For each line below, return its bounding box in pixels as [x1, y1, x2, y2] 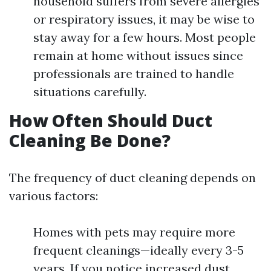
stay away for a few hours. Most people [33, 30, 256, 45]
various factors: [9, 188, 98, 203]
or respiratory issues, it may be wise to [33, 11, 255, 27]
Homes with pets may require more [33, 224, 235, 240]
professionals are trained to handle [33, 66, 234, 81]
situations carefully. [33, 84, 146, 99]
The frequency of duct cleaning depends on [9, 170, 256, 185]
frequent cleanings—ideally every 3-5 [33, 243, 244, 258]
